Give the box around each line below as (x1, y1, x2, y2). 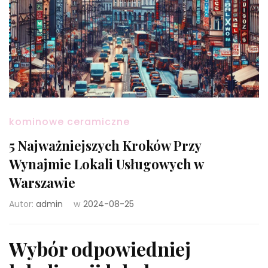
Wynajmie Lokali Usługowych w (9, 154, 203, 173)
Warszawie (9, 173, 75, 191)
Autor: (9, 197, 36, 210)
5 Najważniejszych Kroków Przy (9, 136, 201, 154)
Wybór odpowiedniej (9, 235, 191, 261)
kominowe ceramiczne (9, 114, 130, 129)
